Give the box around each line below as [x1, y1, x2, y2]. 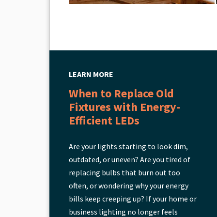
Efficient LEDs [69, 113, 139, 128]
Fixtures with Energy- [69, 99, 180, 114]
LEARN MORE [69, 69, 113, 79]
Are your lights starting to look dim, [69, 141, 188, 151]
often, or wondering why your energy [69, 181, 188, 190]
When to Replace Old [69, 86, 174, 101]
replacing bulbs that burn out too [69, 168, 180, 177]
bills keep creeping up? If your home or [69, 194, 197, 203]
